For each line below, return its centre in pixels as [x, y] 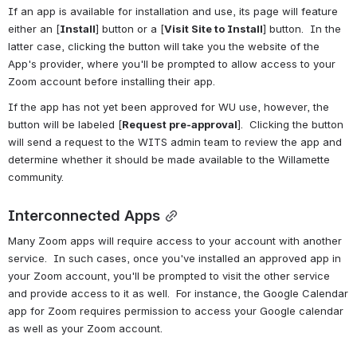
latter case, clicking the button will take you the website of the [164, 47]
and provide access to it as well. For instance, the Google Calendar [178, 293]
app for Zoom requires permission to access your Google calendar [176, 310]
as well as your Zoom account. [85, 328]
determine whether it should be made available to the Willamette [169, 159]
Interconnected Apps [84, 216]
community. [36, 177]
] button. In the [302, 29]
